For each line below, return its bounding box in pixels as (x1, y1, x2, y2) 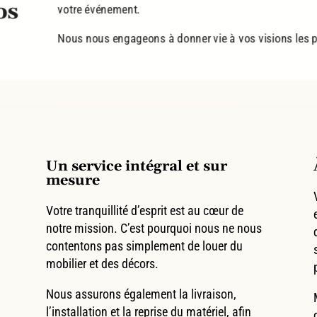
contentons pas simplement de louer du (45, 238, 243, 253)
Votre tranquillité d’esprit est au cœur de (45, 202, 243, 218)
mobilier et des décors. (45, 255, 158, 271)
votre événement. (57, 1, 141, 16)
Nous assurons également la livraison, (45, 286, 236, 301)
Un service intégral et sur (45, 156, 227, 175)
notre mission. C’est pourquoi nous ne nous (45, 220, 262, 236)
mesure (45, 171, 100, 190)
